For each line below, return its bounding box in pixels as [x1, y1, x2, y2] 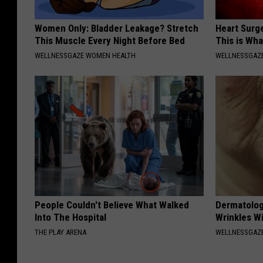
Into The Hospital [35, 211, 106, 224]
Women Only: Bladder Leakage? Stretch [35, 22, 198, 35]
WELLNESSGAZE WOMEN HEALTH [35, 51, 136, 60]
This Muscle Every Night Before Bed [35, 35, 185, 47]
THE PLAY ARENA [35, 228, 86, 237]
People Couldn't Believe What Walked [35, 199, 189, 211]
